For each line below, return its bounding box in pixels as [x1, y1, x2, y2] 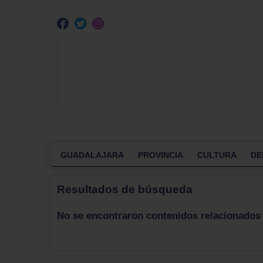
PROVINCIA [138, 150, 183, 160]
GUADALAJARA [60, 150, 124, 160]
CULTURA [197, 150, 237, 160]
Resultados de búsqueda [57, 183, 193, 195]
